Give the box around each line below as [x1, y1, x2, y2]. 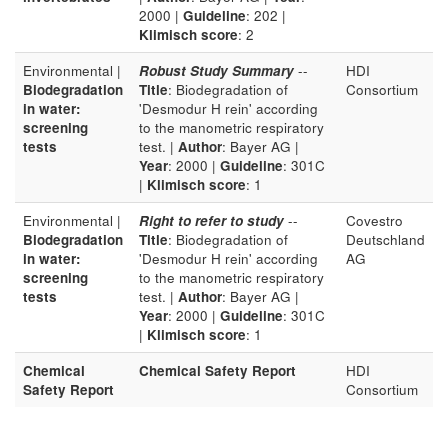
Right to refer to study [139, 211, 284, 230]
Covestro [346, 211, 403, 230]
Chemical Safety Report [139, 361, 296, 380]
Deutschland [346, 230, 425, 249]
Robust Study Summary [139, 61, 294, 80]
